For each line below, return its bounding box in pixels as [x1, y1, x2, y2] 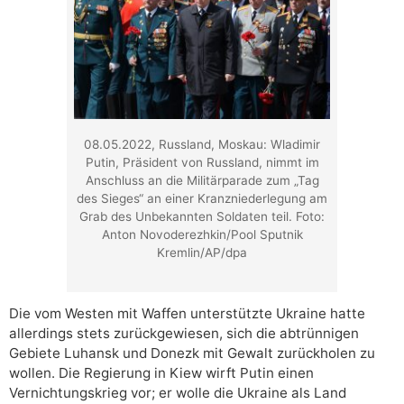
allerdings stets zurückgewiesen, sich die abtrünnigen [9, 324, 359, 342]
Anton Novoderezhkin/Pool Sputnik [101, 227, 303, 243]
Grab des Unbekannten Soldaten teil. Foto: [79, 209, 325, 225]
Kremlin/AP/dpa [157, 245, 247, 261]
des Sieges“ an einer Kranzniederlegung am [77, 191, 327, 207]
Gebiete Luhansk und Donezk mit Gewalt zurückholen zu [9, 344, 375, 362]
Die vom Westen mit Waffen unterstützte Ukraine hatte [9, 304, 365, 322]
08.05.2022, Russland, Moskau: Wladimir [84, 137, 320, 152]
